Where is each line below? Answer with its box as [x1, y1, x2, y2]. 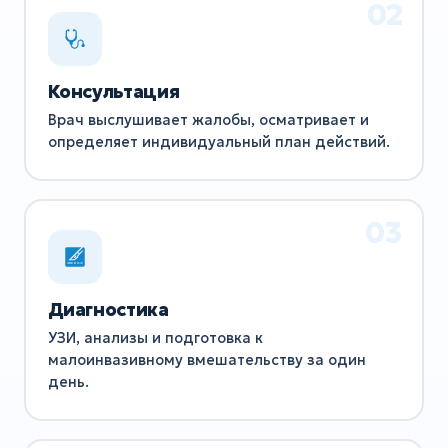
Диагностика [47, 298, 169, 322]
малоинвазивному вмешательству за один [47, 351, 366, 370]
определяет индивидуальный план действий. [47, 133, 390, 152]
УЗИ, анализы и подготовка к [47, 329, 263, 348]
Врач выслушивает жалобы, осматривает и [47, 111, 369, 130]
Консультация [47, 80, 180, 104]
